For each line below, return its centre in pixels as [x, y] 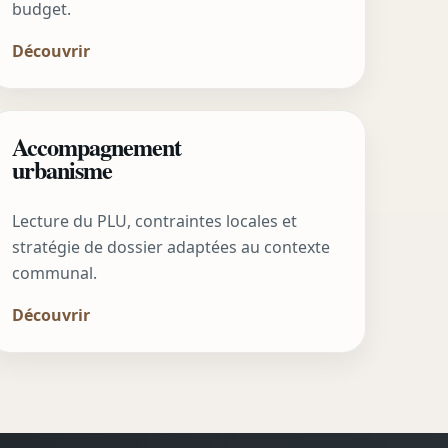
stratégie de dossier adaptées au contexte [171, 247]
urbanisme [62, 170]
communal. [55, 273]
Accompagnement [97, 147]
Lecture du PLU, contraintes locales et [155, 221]
